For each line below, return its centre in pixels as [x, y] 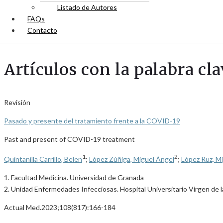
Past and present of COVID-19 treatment [69, 139]
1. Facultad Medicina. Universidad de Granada [74, 177]
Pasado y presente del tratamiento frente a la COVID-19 [92, 121]
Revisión [17, 102]
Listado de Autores [87, 7]
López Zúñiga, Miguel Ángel [132, 159]
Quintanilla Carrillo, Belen [43, 159]
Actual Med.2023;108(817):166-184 [60, 207]
